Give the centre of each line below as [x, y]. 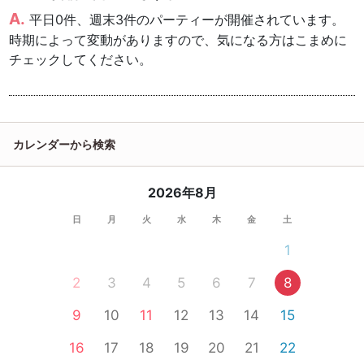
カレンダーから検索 [64, 145]
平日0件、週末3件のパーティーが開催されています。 [187, 20]
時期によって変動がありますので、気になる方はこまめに [178, 40]
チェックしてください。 [81, 60]
